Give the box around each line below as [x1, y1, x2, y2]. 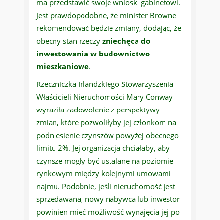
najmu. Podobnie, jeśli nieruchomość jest [36, 181, 175, 192]
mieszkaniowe [36, 61, 89, 72]
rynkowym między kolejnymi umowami [36, 168, 171, 179]
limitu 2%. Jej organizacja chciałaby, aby [36, 143, 170, 153]
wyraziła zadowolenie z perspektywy [36, 105, 160, 115]
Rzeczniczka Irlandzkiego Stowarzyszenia [36, 79, 173, 89]
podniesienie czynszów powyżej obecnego [36, 130, 179, 140]
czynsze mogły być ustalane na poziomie [36, 156, 173, 166]
